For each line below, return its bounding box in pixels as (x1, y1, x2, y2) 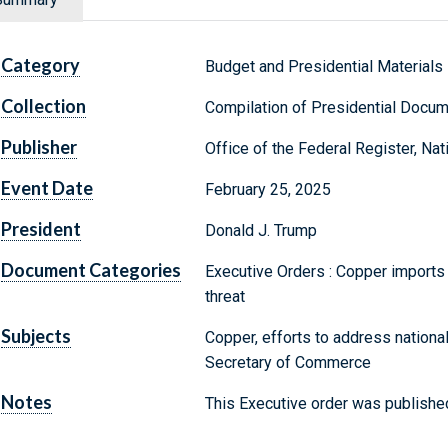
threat (204, 287, 245, 307)
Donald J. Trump (204, 221, 317, 241)
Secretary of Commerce (204, 353, 371, 373)
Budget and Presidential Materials (204, 57, 443, 77)
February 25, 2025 (204, 180, 331, 200)
